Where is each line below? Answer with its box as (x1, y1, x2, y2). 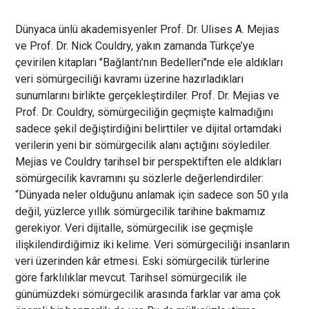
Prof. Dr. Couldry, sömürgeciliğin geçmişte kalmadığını (15, 105, 274, 119)
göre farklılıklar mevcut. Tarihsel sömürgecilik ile (15, 270, 248, 284)
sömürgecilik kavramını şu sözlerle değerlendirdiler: (15, 171, 264, 185)
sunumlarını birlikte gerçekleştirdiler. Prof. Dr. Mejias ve (15, 88, 280, 102)
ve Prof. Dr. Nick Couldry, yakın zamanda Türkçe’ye (15, 39, 255, 52)
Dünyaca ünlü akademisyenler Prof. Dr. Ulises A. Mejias (15, 22, 280, 36)
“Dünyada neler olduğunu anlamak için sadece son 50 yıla (15, 188, 289, 201)
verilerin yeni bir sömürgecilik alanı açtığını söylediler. (15, 138, 272, 152)
